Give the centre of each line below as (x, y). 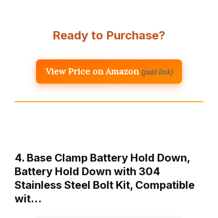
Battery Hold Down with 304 (87, 171)
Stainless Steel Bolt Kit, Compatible (105, 185)
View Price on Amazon (92, 71)
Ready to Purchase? (109, 35)
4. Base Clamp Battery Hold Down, (102, 157)
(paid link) (157, 72)
